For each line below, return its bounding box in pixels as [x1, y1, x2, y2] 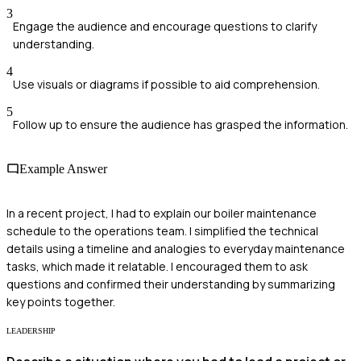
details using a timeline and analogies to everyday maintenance [6, 241, 345, 257]
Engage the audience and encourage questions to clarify [13, 18, 317, 34]
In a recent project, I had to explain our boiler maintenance [6, 205, 317, 222]
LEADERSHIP [6, 326, 56, 336]
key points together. [6, 294, 115, 310]
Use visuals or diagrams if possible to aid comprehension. [13, 76, 320, 92]
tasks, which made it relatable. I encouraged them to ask [6, 259, 308, 275]
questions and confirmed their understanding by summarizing [6, 276, 335, 293]
